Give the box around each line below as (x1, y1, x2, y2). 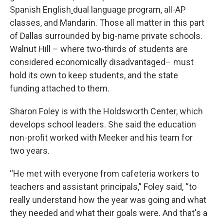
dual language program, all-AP (73, 4, 186, 15)
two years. (10, 145, 50, 156)
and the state (127, 70, 178, 81)
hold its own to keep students (10, 70, 124, 81)
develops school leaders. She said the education (10, 119, 196, 130)
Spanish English (10, 4, 71, 15)
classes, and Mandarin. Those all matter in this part (10, 18, 204, 28)
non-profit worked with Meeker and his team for (10, 132, 193, 143)
